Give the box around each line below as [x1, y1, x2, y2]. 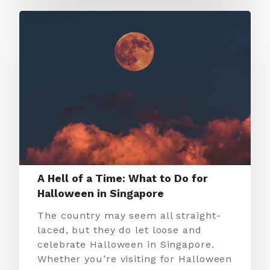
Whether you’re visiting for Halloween [37, 253, 233, 265]
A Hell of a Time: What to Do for [37, 172, 208, 184]
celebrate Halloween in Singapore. [37, 239, 215, 250]
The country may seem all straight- [37, 210, 221, 221]
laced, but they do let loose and [37, 224, 202, 236]
